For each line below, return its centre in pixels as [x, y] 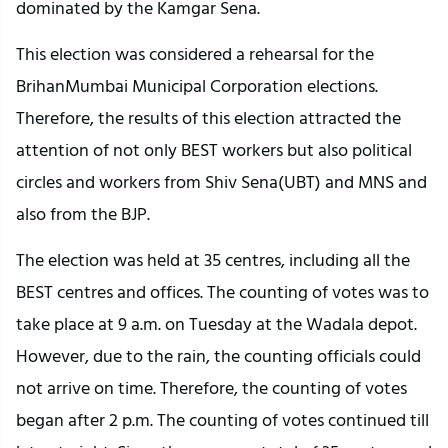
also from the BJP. [83, 214]
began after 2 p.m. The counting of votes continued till [222, 420]
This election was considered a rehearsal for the [195, 54]
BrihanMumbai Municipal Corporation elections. [197, 86]
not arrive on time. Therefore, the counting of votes [211, 388]
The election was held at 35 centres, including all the [213, 260]
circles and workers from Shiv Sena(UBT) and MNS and [221, 182]
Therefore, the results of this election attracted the [208, 118]
